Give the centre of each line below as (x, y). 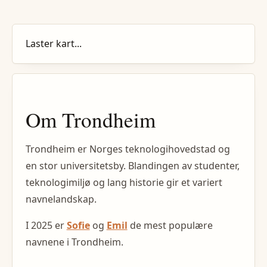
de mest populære (170, 225)
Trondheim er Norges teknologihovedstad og (128, 149)
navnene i (48, 242)
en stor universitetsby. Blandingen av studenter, (132, 165)
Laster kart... (53, 44)
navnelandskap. (61, 199)
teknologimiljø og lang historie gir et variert (124, 182)
